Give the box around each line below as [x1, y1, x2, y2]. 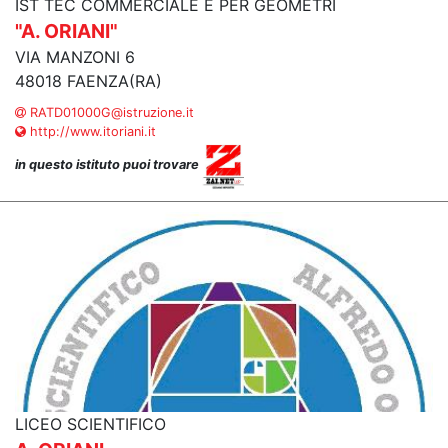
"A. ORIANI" [15, 19, 118, 43]
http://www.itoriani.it [26, 124, 156, 139]
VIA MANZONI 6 [15, 47, 135, 67]
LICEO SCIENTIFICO [15, 414, 166, 434]
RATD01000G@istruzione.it [26, 105, 194, 120]
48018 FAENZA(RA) [15, 71, 162, 91]
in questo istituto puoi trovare [15, 157, 202, 173]
